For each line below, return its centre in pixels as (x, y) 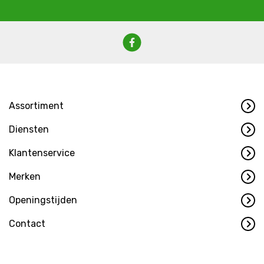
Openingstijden (43, 200)
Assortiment (36, 106)
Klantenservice (42, 153)
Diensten (29, 130)
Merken (25, 177)
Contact (27, 224)
